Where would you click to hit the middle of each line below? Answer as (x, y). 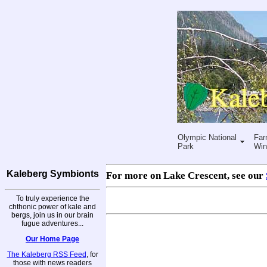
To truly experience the (52, 198)
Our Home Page (52, 239)
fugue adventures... (52, 223)
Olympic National (207, 137)
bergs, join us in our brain (52, 215)
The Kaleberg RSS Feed (46, 254)
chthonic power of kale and (52, 207)
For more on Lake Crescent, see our (186, 176)
